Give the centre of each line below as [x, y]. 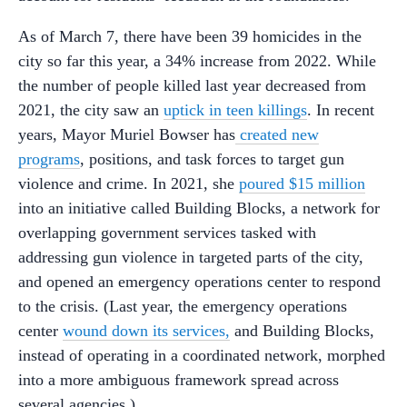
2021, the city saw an [91, 110]
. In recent [341, 110]
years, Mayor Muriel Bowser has [127, 135]
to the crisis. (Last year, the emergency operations [183, 307]
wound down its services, [146, 331]
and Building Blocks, [302, 331]
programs [49, 159]
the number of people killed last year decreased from [192, 86]
